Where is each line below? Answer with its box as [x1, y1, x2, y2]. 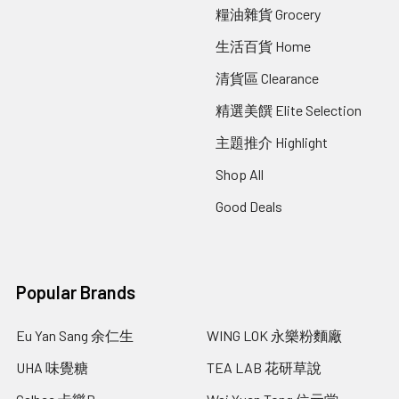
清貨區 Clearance [216, 69, 319, 87]
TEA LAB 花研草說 [207, 359, 322, 377]
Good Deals [216, 198, 282, 216]
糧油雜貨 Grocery [216, 5, 321, 23]
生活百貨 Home [216, 37, 311, 55]
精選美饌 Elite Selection [216, 102, 362, 119]
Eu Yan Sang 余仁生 [16, 327, 134, 345]
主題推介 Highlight [216, 134, 328, 151]
